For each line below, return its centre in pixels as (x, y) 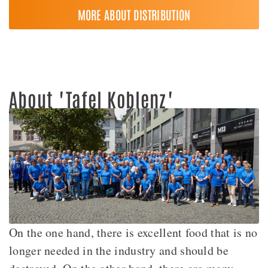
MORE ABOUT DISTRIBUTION (134, 14)
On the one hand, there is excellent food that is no (133, 232)
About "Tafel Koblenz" (92, 98)
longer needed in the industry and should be (119, 250)
